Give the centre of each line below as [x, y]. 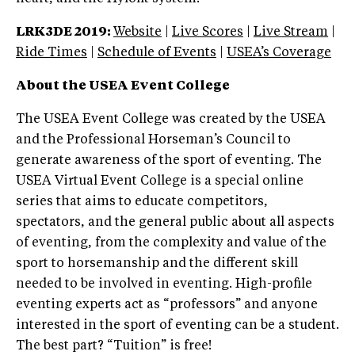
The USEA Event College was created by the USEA [171, 120]
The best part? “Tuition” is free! [114, 347]
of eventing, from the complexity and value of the [171, 244]
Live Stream [291, 33]
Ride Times [52, 53]
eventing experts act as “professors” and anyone [167, 305]
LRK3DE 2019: [65, 33]
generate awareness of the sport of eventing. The [169, 161]
